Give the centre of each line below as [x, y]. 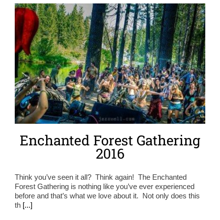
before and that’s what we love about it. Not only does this [107, 195]
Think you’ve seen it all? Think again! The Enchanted [101, 177]
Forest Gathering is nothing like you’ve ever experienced [105, 186]
